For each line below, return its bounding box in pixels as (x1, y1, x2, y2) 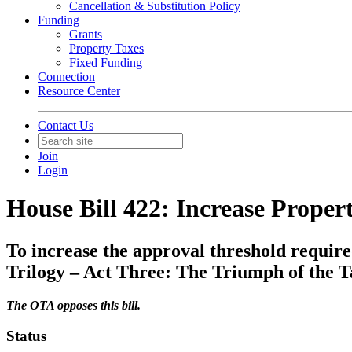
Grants (69, 27, 102, 41)
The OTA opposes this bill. (6, 298, 141, 312)
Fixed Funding (69, 56, 142, 69)
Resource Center (38, 84, 120, 97)
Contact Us (38, 119, 93, 132)
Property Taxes (69, 42, 144, 55)
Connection (38, 70, 95, 83)
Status (6, 327, 46, 344)
